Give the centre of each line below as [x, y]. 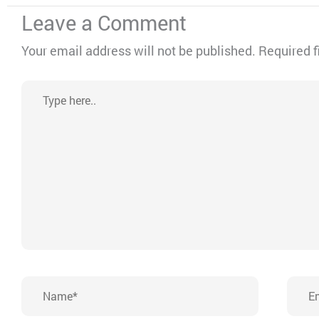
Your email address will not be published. [138, 50]
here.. [37, 111]
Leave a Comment [104, 22]
